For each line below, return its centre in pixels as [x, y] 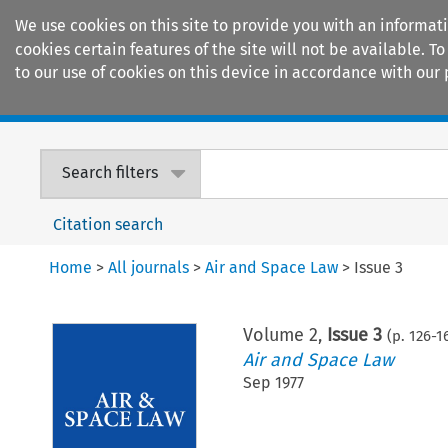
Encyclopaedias [369, 101]
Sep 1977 [274, 382]
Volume [276, 334]
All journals [149, 267]
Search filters [110, 173]
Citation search [108, 224]
